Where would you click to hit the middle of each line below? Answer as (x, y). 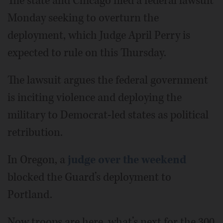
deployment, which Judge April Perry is (99, 36)
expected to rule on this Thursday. (87, 53)
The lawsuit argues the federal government (108, 80)
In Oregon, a (38, 160)
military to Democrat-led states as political (108, 115)
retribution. (35, 133)
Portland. (30, 195)
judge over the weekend (127, 160)
